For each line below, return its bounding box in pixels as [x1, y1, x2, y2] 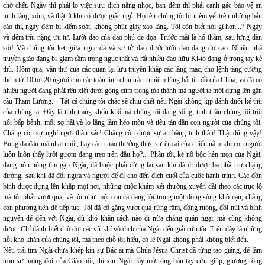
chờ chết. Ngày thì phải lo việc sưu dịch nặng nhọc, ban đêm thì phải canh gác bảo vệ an [3, 1, 262, 9]
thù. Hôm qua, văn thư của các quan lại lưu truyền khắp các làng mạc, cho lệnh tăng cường [3, 65, 262, 73]
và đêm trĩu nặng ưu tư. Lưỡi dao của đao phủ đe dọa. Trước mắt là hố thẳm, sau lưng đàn [3, 33, 262, 41]
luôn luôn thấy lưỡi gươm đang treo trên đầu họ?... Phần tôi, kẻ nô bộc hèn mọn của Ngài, [3, 150, 262, 159]
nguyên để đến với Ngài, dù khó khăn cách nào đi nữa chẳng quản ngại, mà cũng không [3, 214, 262, 222]
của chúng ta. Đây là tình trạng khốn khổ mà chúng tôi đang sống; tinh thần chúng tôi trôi [3, 108, 262, 116]
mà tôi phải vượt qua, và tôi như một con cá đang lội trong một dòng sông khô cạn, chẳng [3, 193, 262, 201]
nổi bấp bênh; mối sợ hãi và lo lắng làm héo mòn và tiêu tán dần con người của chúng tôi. [3, 118, 262, 127]
